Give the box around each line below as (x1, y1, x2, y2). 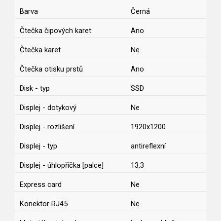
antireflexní (131, 142, 166, 151)
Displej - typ (20, 142, 57, 151)
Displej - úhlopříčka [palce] (20, 161, 104, 170)
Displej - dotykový (20, 103, 76, 112)
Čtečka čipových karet (20, 26, 91, 36)
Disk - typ (20, 84, 50, 93)
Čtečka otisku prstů (20, 65, 83, 74)
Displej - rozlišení (20, 122, 74, 132)
